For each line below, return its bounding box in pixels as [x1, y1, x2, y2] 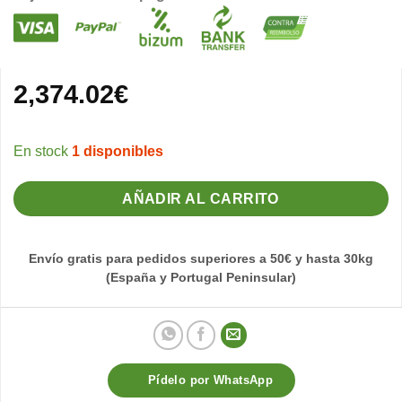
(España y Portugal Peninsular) [106, 271, 296, 285]
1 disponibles [72, 144, 163, 160]
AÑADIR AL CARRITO [122, 191, 280, 207]
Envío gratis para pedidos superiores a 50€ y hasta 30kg [29, 252, 373, 267]
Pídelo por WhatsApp [147, 372, 274, 387]
